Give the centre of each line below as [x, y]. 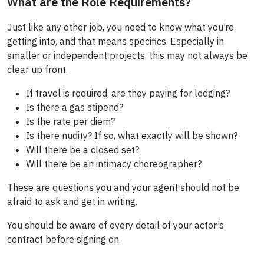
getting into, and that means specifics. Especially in [115, 42]
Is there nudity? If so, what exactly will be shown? [132, 136]
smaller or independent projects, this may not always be [127, 56]
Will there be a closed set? [82, 150]
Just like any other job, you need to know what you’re [121, 27]
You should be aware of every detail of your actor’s [115, 225]
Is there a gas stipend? [75, 108]
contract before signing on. [64, 240]
